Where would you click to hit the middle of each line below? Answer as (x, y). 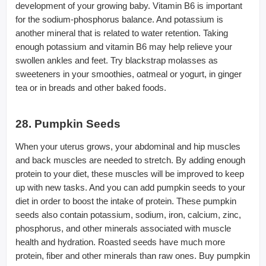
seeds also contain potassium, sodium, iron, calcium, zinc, (128, 214)
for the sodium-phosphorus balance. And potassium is (119, 19)
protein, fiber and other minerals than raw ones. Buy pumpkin (133, 255)
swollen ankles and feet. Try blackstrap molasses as (117, 60)
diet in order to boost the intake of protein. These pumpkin (126, 201)
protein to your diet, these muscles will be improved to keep (130, 173)
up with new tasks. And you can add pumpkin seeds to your (130, 187)
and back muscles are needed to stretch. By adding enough (130, 160)
